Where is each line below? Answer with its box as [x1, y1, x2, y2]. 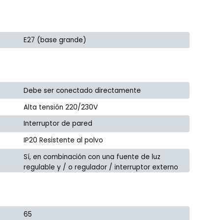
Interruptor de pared [24, 119, 93, 129]
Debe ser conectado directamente [24, 85, 141, 95]
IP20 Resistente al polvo [24, 136, 104, 145]
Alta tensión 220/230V [24, 102, 98, 112]
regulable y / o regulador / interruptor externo [24, 162, 179, 172]
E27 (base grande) [24, 35, 87, 45]
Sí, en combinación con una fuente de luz [24, 152, 161, 162]
